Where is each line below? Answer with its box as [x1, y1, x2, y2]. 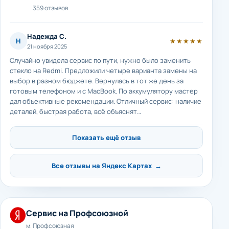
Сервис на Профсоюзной [26, 208, 128, 219]
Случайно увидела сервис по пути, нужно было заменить [10, 56, 191, 65]
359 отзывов [33, 4, 68, 12]
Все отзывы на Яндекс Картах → [51, 161, 162, 170]
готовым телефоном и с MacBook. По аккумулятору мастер [10, 86, 198, 96]
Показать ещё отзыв [72, 133, 141, 142]
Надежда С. [27, 32, 66, 41]
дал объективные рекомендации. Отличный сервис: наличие [10, 97, 201, 106]
